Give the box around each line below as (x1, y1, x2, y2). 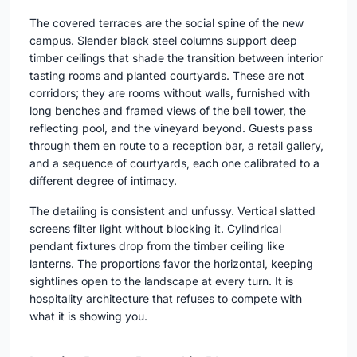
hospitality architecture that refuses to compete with (29, 292, 302, 306)
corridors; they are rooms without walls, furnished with (29, 86, 310, 100)
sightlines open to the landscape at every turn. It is (29, 274, 293, 288)
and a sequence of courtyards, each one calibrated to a (29, 156, 320, 171)
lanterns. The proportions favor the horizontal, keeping (29, 257, 313, 271)
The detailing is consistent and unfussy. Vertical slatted (29, 204, 316, 218)
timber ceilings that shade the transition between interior (29, 51, 323, 65)
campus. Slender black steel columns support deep (29, 33, 297, 48)
